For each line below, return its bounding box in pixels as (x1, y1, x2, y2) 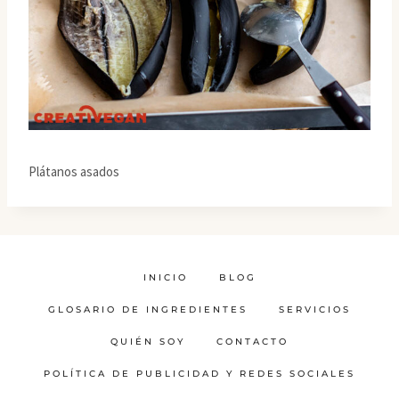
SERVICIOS (279, 304, 351, 316)
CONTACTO (216, 336, 289, 348)
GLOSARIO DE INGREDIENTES (48, 304, 248, 316)
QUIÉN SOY (110, 336, 185, 348)
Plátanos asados (28, 162, 119, 180)
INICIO (142, 272, 188, 284)
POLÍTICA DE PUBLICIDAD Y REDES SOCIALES (44, 368, 355, 380)
